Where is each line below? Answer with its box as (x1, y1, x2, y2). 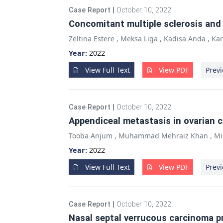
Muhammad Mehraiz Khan (118, 131, 208, 140)
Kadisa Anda (164, 34, 206, 43)
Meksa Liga (120, 34, 158, 43)
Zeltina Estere (69, 34, 114, 43)
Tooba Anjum (69, 131, 112, 140)
